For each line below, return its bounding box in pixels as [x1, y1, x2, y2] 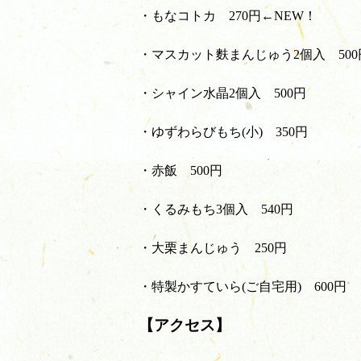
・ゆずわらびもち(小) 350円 [139, 125, 308, 139]
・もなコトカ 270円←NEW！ [139, 9, 317, 23]
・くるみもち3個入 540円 [139, 202, 293, 217]
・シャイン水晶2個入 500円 [139, 86, 306, 101]
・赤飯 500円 [139, 164, 222, 178]
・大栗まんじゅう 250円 [139, 241, 287, 255]
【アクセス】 [139, 317, 230, 334]
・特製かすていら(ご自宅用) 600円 [139, 280, 346, 294]
